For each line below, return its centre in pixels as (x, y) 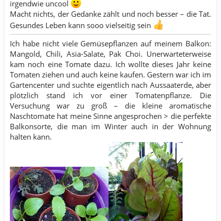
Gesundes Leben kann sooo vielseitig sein (81, 25)
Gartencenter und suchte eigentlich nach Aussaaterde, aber (110, 85)
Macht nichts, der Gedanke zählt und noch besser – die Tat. (110, 14)
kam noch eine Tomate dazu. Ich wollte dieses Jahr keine (110, 64)
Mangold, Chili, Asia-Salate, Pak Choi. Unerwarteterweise (110, 54)
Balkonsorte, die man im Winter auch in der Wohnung (110, 126)
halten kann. (31, 136)
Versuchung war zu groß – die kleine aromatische (110, 105)
